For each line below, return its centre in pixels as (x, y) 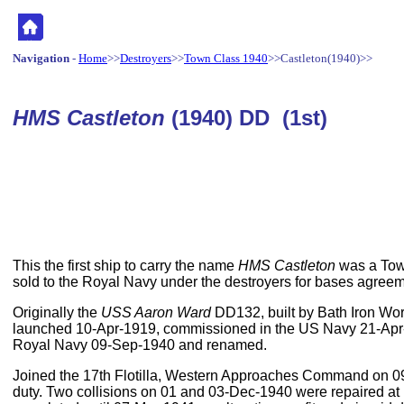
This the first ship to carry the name (125, 266)
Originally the (57, 312)
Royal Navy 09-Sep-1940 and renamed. (140, 345)
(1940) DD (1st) (249, 118)
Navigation (41, 58)
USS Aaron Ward (156, 312)
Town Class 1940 (226, 58)
